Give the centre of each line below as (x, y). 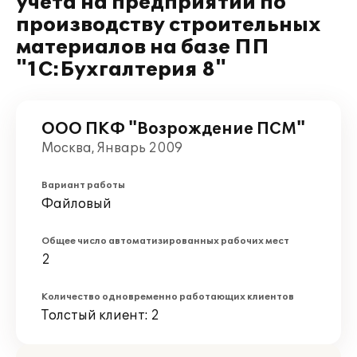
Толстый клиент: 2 (100, 316)
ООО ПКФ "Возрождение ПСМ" (173, 129)
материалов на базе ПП (143, 47)
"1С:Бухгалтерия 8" (121, 70)
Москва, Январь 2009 (112, 148)
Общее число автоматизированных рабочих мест (165, 241)
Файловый (76, 204)
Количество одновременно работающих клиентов (168, 297)
